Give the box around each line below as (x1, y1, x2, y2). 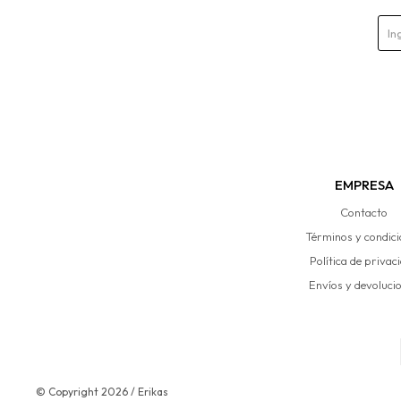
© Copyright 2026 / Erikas (36, 385, 168, 399)
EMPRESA (334, 176, 394, 194)
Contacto (340, 205, 388, 220)
